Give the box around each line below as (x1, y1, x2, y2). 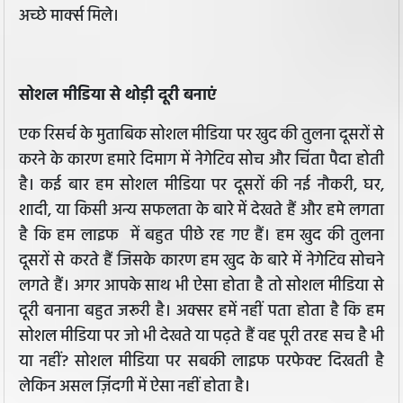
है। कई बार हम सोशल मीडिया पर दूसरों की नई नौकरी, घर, (19, 173, 384, 200)
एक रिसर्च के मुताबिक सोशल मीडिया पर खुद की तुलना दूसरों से (19, 122, 384, 149)
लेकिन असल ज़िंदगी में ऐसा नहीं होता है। (19, 374, 250, 401)
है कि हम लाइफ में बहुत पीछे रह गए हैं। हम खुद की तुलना (19, 223, 384, 250)
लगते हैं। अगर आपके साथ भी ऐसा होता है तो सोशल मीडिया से (19, 273, 384, 300)
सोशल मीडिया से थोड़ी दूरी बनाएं (19, 83, 216, 110)
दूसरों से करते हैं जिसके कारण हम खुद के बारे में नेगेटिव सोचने (19, 248, 384, 275)
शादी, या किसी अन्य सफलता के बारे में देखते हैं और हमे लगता (19, 198, 384, 225)
